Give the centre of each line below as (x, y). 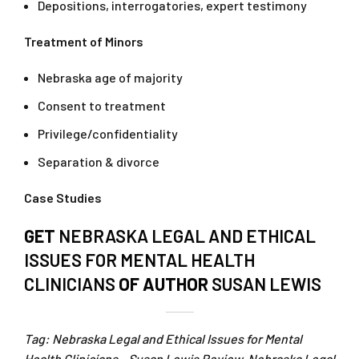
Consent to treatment (102, 106)
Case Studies (63, 198)
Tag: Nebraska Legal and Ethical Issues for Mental (163, 339)
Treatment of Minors (84, 42)
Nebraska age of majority (110, 78)
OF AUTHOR (163, 284)
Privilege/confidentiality (108, 134)
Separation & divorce (99, 162)
